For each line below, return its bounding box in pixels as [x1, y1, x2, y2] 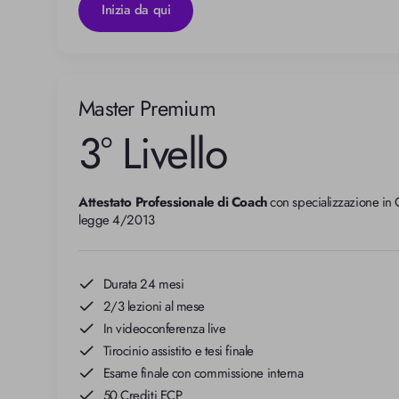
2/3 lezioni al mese [102, 296, 206, 316]
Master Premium [78, 92, 216, 124]
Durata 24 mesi [102, 273, 184, 294]
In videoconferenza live [102, 318, 226, 338]
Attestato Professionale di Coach [78, 191, 267, 212]
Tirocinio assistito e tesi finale [102, 340, 254, 361]
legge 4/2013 [78, 209, 155, 230]
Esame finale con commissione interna [102, 362, 304, 383]
